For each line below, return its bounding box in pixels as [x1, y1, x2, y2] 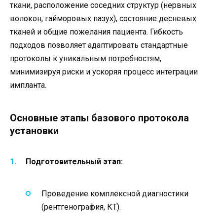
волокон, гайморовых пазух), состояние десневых [10, 14, 196, 24]
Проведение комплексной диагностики [41, 189, 188, 198]
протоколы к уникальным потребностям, [10, 54, 161, 64]
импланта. [10, 80, 46, 90]
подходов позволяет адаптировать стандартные [10, 40, 188, 50]
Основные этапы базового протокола [10, 112, 189, 124]
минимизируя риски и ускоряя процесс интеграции [10, 67, 198, 77]
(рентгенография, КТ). [41, 202, 121, 212]
